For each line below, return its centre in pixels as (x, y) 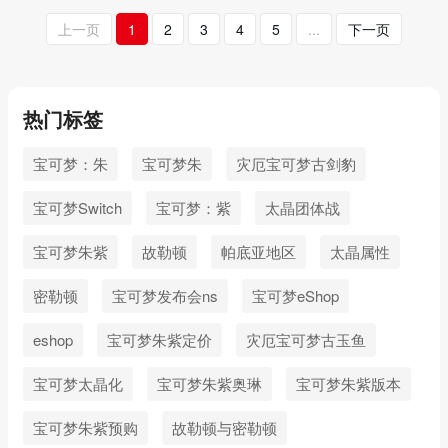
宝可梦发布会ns (165, 295)
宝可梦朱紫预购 (85, 427)
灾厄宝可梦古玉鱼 (306, 339)
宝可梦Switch (77, 207)
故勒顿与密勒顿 (224, 427)
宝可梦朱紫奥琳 (209, 383)
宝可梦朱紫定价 (159, 339)
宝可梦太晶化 (78, 383)
